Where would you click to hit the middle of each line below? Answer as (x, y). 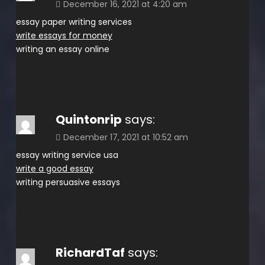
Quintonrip (88, 119)
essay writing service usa (67, 155)
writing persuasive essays (68, 182)
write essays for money (64, 35)
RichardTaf (90, 252)
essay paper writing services (74, 22)
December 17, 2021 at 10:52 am (125, 137)
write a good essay (54, 168)
